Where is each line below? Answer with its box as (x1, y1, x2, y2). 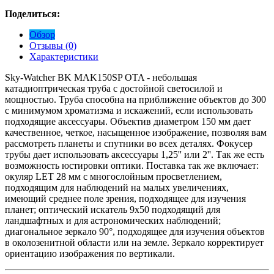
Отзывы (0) (29, 40, 76, 51)
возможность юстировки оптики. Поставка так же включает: (5, 160, 259, 171)
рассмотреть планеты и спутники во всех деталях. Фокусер (5, 138, 253, 149)
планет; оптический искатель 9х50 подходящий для (5, 204, 220, 215)
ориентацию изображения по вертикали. (5, 248, 175, 259)
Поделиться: (5, 8, 60, 19)
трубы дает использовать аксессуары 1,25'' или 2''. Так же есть (5, 149, 264, 160)
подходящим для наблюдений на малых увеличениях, (5, 182, 229, 193)
